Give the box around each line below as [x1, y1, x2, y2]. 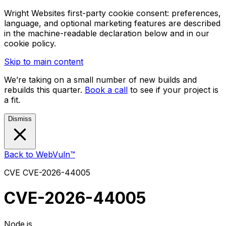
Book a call [85, 85, 128, 95]
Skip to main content [4, 56, 83, 67]
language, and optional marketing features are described [4, 18, 220, 28]
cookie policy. [4, 38, 56, 48]
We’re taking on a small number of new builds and [4, 75, 197, 85]
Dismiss [8, 115, 32, 123]
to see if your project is [130, 85, 218, 95]
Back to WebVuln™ [4, 149, 75, 159]
